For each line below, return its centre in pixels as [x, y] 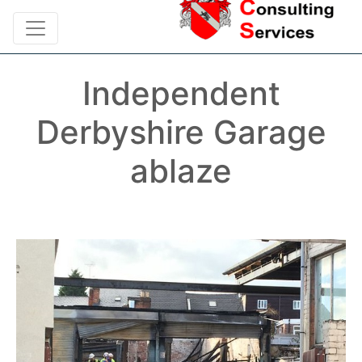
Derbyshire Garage [181, 132]
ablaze [181, 171]
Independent [181, 93]
